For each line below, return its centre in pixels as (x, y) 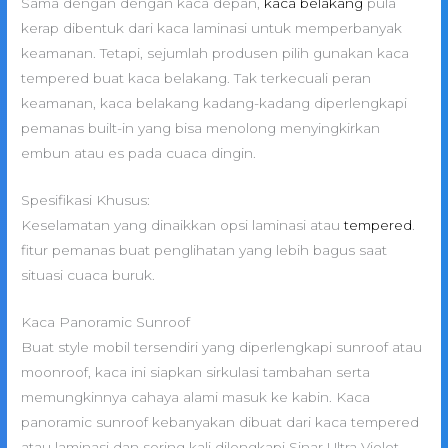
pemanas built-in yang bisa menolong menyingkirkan (201, 128)
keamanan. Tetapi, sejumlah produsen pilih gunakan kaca (215, 53)
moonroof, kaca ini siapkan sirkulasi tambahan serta (196, 372)
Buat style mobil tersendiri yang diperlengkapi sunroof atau (222, 347)
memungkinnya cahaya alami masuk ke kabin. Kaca (196, 397)
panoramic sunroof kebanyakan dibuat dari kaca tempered (220, 422)
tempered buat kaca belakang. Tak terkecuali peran (196, 78)
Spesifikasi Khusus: (86, 200)
